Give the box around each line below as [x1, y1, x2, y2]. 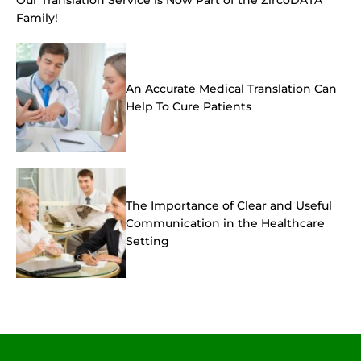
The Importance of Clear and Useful [126, 197, 332, 213]
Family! [16, 10, 58, 25]
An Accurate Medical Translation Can [126, 81, 337, 96]
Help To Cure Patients [126, 98, 251, 114]
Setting [126, 233, 169, 248]
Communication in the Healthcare [126, 215, 325, 230]
